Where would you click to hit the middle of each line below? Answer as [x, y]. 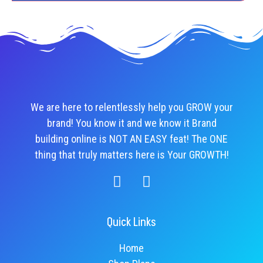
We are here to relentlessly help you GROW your [131, 107]
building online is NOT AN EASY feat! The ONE [131, 139]
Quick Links [131, 223]
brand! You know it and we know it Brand [131, 123]
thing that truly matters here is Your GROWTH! [131, 155]
